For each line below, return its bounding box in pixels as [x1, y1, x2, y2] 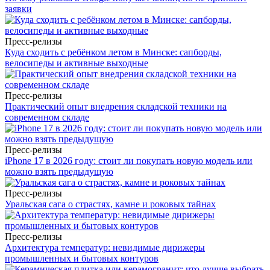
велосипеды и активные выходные [5, 58, 148, 69]
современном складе [5, 112, 89, 123]
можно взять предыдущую [5, 166, 113, 177]
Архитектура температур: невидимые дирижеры [5, 242, 205, 253]
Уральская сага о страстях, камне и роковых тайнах [5, 199, 216, 210]
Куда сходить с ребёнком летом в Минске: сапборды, [5, 47, 222, 58]
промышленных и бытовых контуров [5, 253, 159, 264]
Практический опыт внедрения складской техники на [5, 101, 227, 112]
